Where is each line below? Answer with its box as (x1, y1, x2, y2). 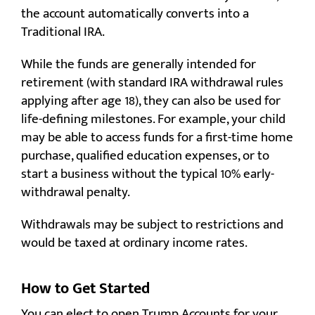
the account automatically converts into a (21, 3, 249, 25)
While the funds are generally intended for (21, 53, 256, 76)
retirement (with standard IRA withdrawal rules (21, 72, 283, 94)
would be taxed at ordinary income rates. (21, 232, 247, 255)
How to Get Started (21, 276, 150, 302)
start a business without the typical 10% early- (21, 163, 274, 186)
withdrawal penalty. (21, 181, 130, 204)
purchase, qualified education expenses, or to (21, 145, 269, 167)
